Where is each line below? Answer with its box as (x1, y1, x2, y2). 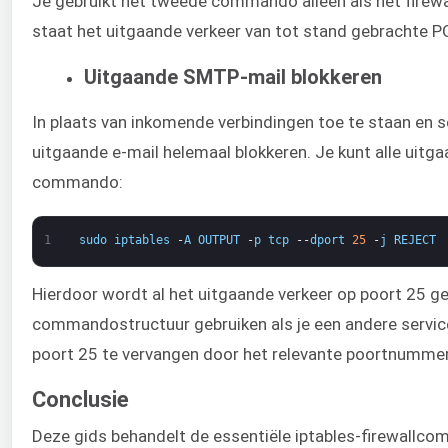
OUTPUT (197, 232, 240, 247)
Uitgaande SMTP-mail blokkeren (84, 65, 382, 90)
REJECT (393, 232, 436, 247)
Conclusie (32, 387, 129, 413)
